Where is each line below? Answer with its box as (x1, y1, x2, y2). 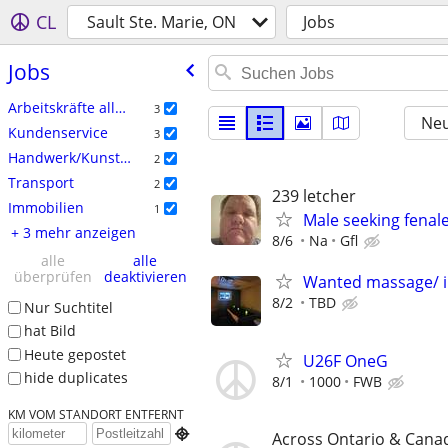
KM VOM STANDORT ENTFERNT (7, 406, 184, 423)
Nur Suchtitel (23, 297, 113, 317)
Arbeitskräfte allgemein (114, 97, 126, 117)
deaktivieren (103, 266, 187, 286)
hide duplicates (23, 368, 128, 388)
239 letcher (272, 185, 356, 207)
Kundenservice (7, 122, 108, 142)
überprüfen (13, 266, 92, 286)
